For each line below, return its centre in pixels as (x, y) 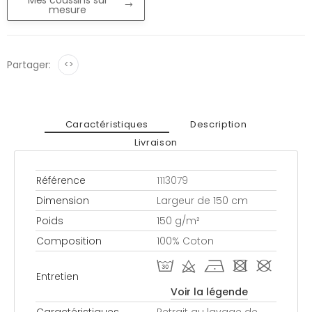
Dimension (63, 201)
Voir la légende (209, 292)
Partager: (29, 65)
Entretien (57, 277)
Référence (61, 181)
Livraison (156, 142)
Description (219, 124)
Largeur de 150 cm (202, 201)
